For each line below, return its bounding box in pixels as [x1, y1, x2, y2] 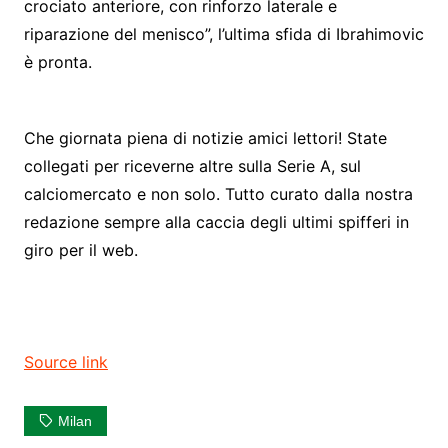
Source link [23, 352, 108, 373]
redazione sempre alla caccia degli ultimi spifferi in [23, 212, 409, 233]
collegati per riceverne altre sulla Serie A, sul [23, 156, 361, 177]
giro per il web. [23, 240, 138, 261]
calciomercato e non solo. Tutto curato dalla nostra [23, 184, 413, 205]
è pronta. [23, 52, 92, 73]
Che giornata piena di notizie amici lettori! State [23, 128, 387, 149]
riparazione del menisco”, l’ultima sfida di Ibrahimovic [23, 24, 424, 45]
